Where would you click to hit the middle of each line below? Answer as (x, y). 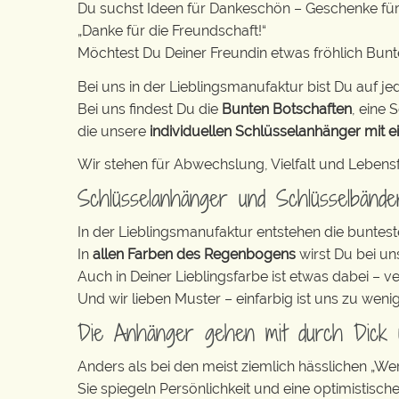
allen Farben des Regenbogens (196, 254)
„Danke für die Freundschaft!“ (172, 31)
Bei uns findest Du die (150, 109)
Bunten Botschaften (287, 109)
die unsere (114, 131)
